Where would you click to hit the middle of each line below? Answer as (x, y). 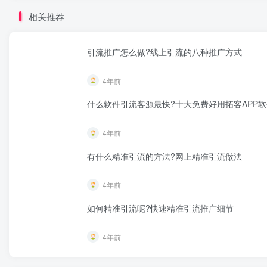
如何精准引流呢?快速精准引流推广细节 (160, 208)
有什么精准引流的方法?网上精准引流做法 (164, 156)
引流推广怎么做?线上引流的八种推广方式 (164, 52)
